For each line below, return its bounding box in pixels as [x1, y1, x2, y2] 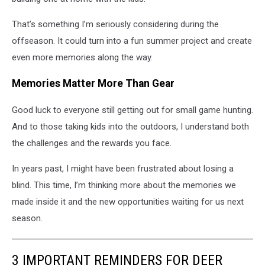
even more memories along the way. [12, 51, 153, 63]
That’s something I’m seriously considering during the [12, 18, 219, 30]
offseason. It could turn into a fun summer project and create [12, 35, 252, 46]
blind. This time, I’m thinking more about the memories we [12, 179, 236, 190]
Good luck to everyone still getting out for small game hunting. [12, 104, 253, 115]
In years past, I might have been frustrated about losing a [12, 163, 234, 174]
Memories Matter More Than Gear [12, 77, 174, 90]
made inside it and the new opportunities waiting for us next [12, 196, 244, 207]
